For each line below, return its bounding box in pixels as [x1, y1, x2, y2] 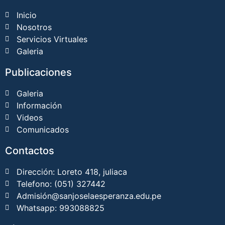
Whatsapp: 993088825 [16, 203, 104, 213]
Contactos [5, 145, 54, 157]
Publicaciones [5, 66, 72, 79]
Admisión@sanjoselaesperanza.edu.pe [16, 191, 161, 201]
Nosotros [16, 22, 52, 33]
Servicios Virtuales [16, 34, 87, 45]
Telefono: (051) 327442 [16, 179, 105, 189]
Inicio [16, 10, 37, 21]
